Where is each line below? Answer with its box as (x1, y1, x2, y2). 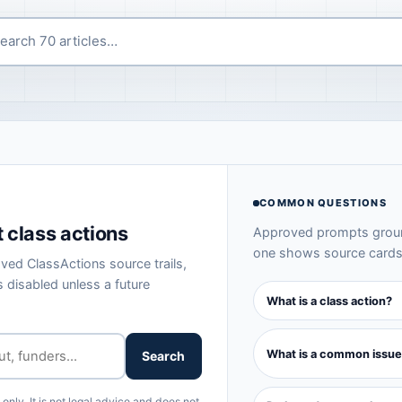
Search (142, 348, 186, 364)
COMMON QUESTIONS (258, 196, 388, 209)
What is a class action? (266, 293, 392, 308)
